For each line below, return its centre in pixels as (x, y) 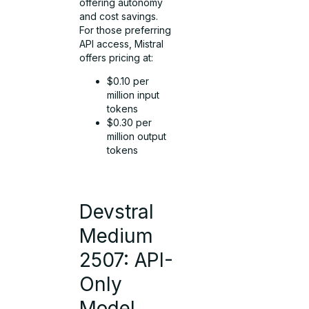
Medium (117, 236)
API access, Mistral (122, 43)
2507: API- (127, 260)
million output (137, 137)
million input (133, 95)
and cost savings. (119, 16)
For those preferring (126, 30)
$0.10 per (128, 81)
